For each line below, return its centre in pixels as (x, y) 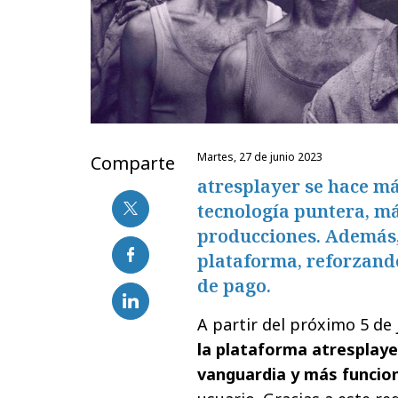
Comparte (133, 163)
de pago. (234, 285)
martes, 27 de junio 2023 (265, 156)
